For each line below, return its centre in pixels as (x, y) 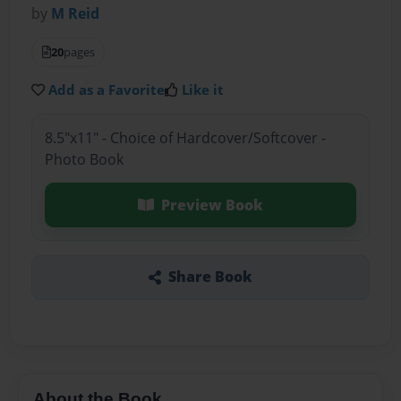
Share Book (210, 277)
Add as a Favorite (107, 90)
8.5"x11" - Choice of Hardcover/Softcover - (185, 137)
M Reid (76, 14)
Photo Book (84, 159)
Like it (203, 90)
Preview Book (212, 205)
